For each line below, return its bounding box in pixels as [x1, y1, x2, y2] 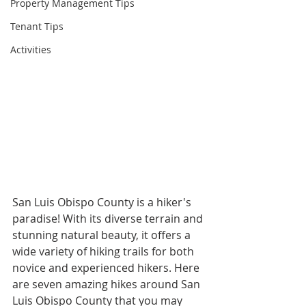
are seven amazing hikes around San [12, 276, 203, 292]
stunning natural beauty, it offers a [12, 227, 193, 242]
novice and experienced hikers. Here [12, 260, 202, 275]
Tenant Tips [10, 20, 64, 33]
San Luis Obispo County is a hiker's [12, 194, 194, 210]
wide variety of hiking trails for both [12, 243, 197, 259]
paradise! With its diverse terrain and [12, 210, 206, 226]
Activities [10, 43, 51, 56]
